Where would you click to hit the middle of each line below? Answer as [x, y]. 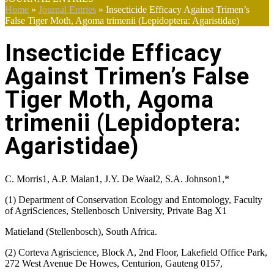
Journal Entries [67, 9]
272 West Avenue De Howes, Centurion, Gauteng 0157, [114, 263]
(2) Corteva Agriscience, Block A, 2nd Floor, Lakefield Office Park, [136, 252]
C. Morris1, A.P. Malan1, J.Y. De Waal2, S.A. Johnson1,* [117, 179]
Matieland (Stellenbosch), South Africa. [81, 231]
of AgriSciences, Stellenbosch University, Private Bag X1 [116, 210]
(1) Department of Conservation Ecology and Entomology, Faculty [134, 199]
